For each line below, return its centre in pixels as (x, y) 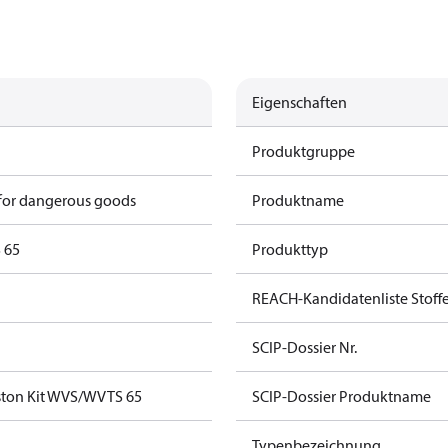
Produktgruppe (303, 151)
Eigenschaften (299, 102)
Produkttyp (290, 249)
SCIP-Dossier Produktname (341, 396)
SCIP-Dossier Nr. (304, 347)
